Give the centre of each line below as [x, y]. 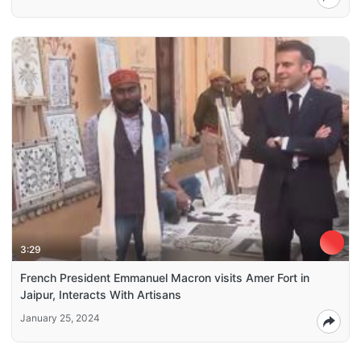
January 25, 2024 [60, 318]
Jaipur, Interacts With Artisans [101, 295]
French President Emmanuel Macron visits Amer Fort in [165, 278]
